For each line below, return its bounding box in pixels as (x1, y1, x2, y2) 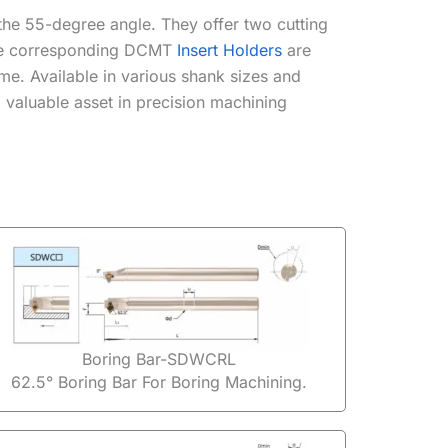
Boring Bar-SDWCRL (82, 348, 237, 369)
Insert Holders (177, 40, 282, 61)
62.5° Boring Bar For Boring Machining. (11, 371, 308, 392)
